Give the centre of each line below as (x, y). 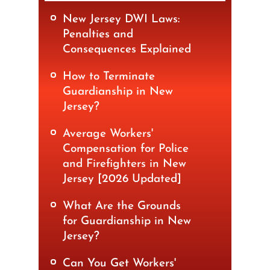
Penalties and (98, 35)
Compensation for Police (126, 149)
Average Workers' (108, 134)
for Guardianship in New (127, 222)
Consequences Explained (127, 50)
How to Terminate (109, 77)
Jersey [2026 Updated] (122, 180)
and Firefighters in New (124, 165)
